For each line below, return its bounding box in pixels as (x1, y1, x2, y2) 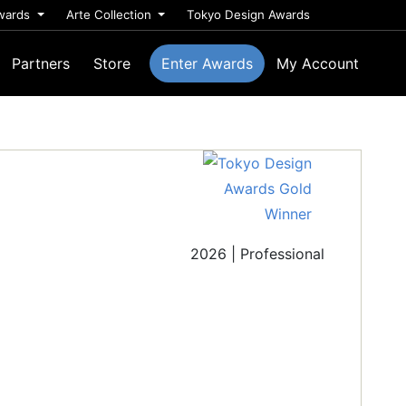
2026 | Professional (189, 245, 324, 263)
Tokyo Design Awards (187, 7, 311, 22)
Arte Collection (65, 7, 155, 22)
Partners (12, 54, 71, 72)
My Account (276, 54, 360, 72)
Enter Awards (161, 54, 254, 72)
